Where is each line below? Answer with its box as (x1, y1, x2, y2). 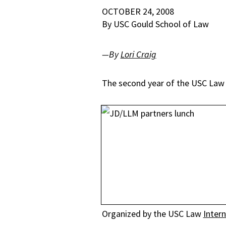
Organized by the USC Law (101, 207, 203, 219)
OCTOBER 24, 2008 (101, 5, 174, 17)
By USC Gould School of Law (101, 18, 209, 30)
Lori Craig (120, 48, 156, 60)
